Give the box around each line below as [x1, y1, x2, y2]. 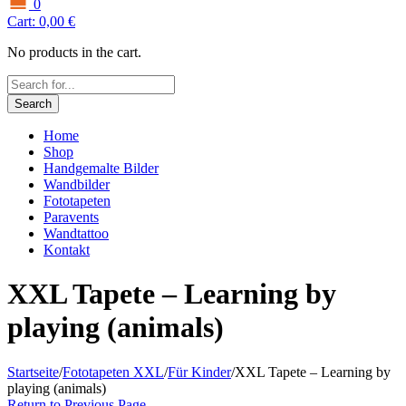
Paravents [43, 208, 99, 225]
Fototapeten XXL [63, 363, 164, 380]
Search [14, 96, 52, 111]
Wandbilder [43, 176, 110, 192]
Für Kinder [168, 363, 231, 380]
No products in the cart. [7, 43, 141, 60]
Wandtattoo [43, 225, 109, 241]
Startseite [7, 363, 59, 380]
